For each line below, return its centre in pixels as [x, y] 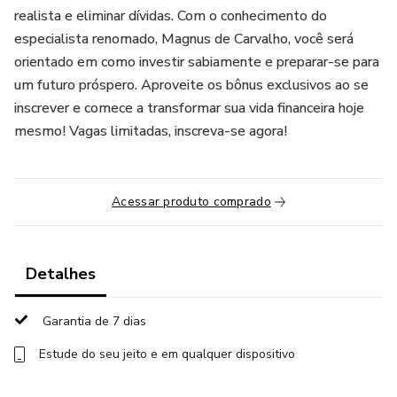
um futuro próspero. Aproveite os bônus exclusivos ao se [191, 85]
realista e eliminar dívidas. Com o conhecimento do [171, 16]
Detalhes [61, 274]
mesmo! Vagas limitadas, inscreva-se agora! [151, 131]
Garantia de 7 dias [94, 321]
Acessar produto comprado [191, 202]
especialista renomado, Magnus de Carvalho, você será [184, 39]
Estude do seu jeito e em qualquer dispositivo [167, 354]
